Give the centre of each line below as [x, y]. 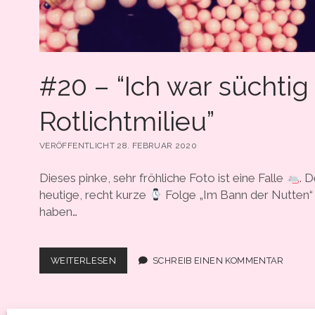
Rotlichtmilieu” [127, 121]
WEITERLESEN [84, 260]
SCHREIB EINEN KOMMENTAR [218, 260]
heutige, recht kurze [94, 195]
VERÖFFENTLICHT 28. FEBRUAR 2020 [118, 145]
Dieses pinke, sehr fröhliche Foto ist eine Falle [163, 178]
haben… [58, 212]
